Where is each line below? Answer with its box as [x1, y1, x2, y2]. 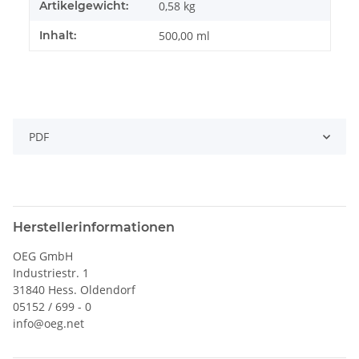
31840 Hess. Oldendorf [13, 282, 135, 298]
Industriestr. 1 [13, 265, 89, 281]
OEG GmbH [13, 248, 73, 264]
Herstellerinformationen [13, 220, 175, 236]
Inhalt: [39, 28, 76, 43]
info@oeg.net [13, 316, 84, 332]
